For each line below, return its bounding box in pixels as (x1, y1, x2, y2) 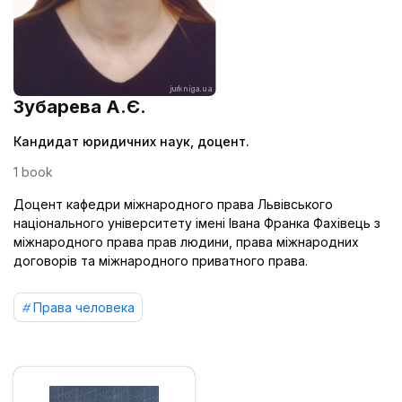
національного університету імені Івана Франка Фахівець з (13, 215, 380, 231)
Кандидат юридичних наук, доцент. (13, 134, 249, 149)
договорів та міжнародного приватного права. (13, 253, 308, 268)
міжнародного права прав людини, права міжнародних (13, 234, 359, 249)
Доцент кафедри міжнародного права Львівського (13, 197, 333, 212)
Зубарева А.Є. (13, 96, 146, 118)
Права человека (33, 300, 135, 315)
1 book (13, 164, 53, 179)
